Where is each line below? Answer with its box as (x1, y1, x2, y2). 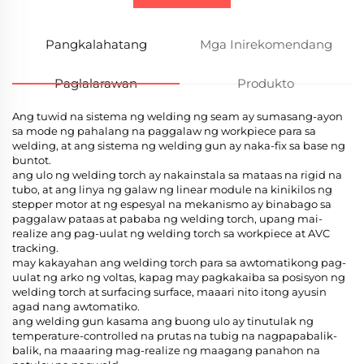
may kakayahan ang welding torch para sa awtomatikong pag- (12, 256, 346, 270)
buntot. (12, 154, 51, 167)
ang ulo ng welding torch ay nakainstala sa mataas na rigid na (12, 168, 342, 182)
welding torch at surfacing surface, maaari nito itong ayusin (12, 285, 327, 299)
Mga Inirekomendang (199, 37, 332, 53)
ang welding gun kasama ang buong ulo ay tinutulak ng (12, 314, 314, 328)
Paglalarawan (54, 76, 138, 92)
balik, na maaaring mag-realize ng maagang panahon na (12, 344, 320, 357)
